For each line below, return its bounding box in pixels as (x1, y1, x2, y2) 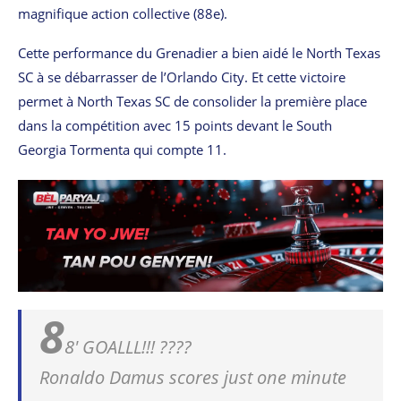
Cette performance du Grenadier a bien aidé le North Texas (18, 43, 380, 62)
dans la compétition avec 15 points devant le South (18, 115, 332, 134)
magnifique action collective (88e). (18, 4, 227, 22)
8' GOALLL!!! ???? (64, 334, 192, 359)
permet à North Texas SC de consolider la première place (18, 91, 367, 110)
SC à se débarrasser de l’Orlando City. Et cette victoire (18, 67, 346, 86)
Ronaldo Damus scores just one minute (39, 364, 346, 389)
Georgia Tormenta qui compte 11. (18, 140, 226, 158)
